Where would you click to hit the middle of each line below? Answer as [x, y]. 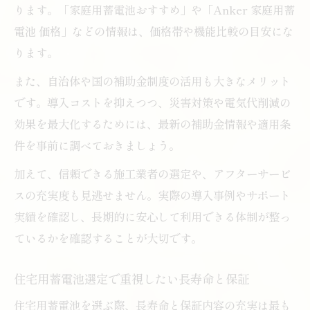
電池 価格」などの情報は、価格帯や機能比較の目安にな [154, 31]
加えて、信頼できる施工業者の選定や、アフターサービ [152, 173]
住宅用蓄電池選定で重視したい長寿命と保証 [131, 278]
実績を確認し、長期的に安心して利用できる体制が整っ [152, 216]
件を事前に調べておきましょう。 [97, 145]
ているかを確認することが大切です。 [108, 238]
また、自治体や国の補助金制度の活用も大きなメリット [152, 81]
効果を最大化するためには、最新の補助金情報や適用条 [152, 124]
